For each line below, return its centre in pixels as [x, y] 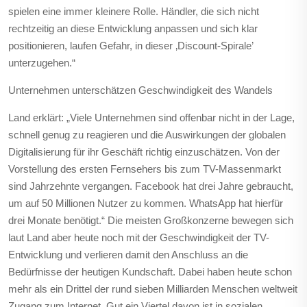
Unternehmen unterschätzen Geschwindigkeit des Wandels [140, 90]
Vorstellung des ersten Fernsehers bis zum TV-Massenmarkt [145, 169]
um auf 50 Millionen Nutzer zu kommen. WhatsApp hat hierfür [146, 203]
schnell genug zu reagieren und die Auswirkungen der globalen [147, 135]
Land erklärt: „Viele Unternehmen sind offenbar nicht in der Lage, [151, 118]
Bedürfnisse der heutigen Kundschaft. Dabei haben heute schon [150, 272]
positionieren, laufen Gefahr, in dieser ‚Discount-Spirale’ [131, 46]
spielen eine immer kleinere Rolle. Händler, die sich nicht [134, 11]
